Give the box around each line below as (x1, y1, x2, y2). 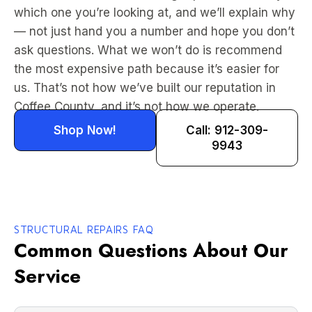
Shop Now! (53, 123, 117, 137)
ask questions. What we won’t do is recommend (14, 43, 282, 57)
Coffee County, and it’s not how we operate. (14, 100, 259, 114)
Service (14, 263, 81, 290)
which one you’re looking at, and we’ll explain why (14, 6, 295, 19)
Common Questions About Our (14, 237, 288, 264)
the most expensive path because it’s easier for (14, 62, 279, 76)
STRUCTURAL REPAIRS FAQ (14, 224, 154, 235)
